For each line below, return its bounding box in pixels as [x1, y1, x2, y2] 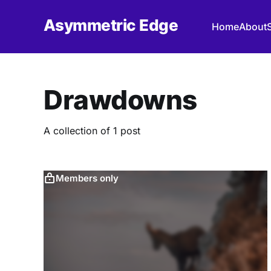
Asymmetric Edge [44, 15, 178, 34]
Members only [56, 172, 119, 184]
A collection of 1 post [44, 125, 140, 137]
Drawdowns [44, 83, 198, 117]
